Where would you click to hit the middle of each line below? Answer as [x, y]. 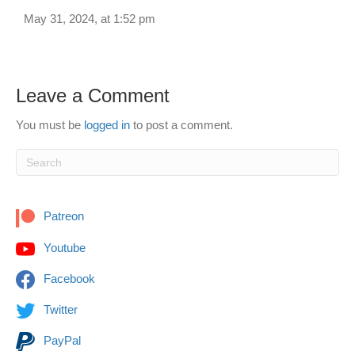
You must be [50, 125]
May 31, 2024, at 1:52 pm [90, 19]
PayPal [61, 340]
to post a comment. [181, 125]
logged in [107, 125]
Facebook [68, 278]
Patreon [62, 216]
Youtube [63, 247]
